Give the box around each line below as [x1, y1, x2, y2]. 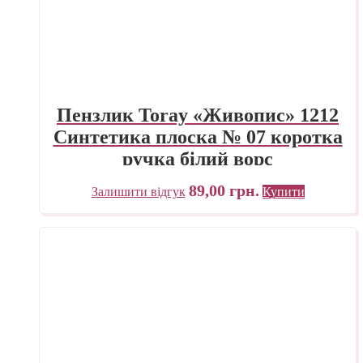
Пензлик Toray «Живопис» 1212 [57, 104, 339, 126]
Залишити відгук [91, 184, 186, 199]
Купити [262, 184, 305, 199]
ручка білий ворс [122, 147, 273, 169]
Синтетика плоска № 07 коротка [53, 126, 343, 147]
